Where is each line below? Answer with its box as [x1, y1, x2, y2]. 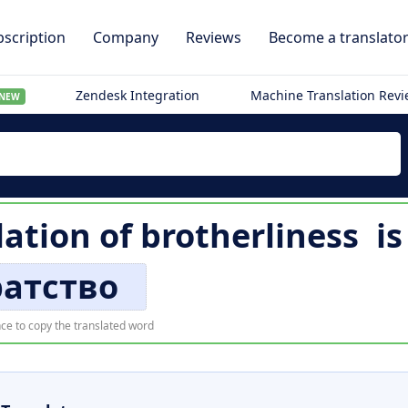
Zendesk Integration [76, 87, 200, 104]
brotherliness [139, 213, 359, 258]
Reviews [186, 27, 241, 47]
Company [93, 27, 158, 47]
